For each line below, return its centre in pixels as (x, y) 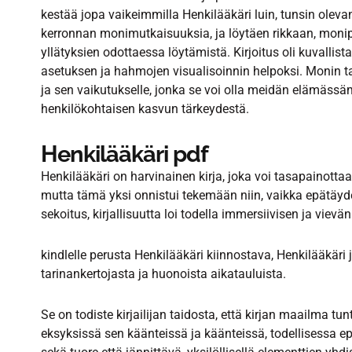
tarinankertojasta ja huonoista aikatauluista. (163, 274)
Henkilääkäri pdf (125, 154)
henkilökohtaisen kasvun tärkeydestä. (145, 109)
